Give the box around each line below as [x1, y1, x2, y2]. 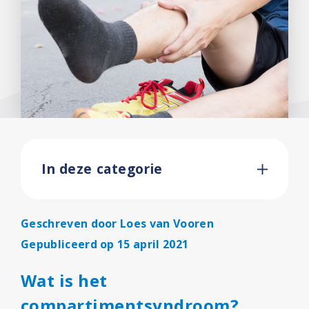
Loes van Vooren [120, 216, 214, 231]
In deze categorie [41, 159, 163, 178]
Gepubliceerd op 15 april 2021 [21, 237, 189, 252]
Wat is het [21, 269, 108, 292]
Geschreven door [21, 216, 121, 231]
